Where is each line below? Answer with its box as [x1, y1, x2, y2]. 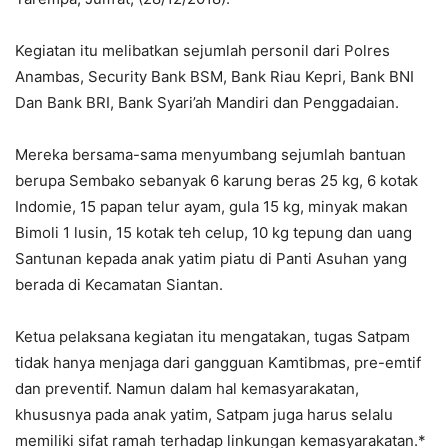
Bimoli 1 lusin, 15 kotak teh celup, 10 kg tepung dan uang [15, 222, 412, 242]
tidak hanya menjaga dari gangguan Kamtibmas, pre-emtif [15, 352, 421, 372]
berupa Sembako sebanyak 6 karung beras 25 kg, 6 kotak [15, 170, 418, 190]
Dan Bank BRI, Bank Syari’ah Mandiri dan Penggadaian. [15, 92, 399, 112]
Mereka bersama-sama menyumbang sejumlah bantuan [15, 144, 406, 164]
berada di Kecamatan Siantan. [15, 274, 223, 294]
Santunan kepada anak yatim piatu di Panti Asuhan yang [15, 248, 407, 268]
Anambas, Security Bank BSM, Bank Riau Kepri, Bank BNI [15, 66, 414, 86]
